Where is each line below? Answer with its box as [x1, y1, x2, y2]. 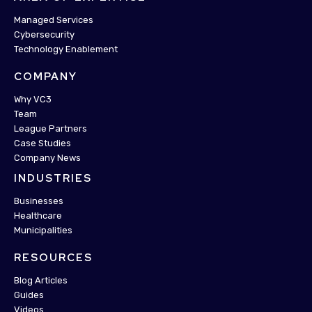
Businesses [14, 196, 63, 207]
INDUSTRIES [14, 171, 92, 186]
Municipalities [14, 225, 72, 236]
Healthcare [14, 210, 62, 221]
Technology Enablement [14, 44, 118, 55]
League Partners [14, 123, 87, 134]
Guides [14, 290, 44, 301]
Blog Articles [14, 275, 68, 286]
